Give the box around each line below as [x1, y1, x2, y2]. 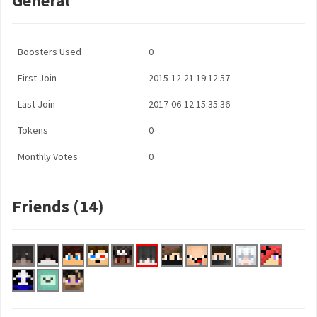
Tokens [18, 124, 48, 137]
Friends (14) [12, 195, 104, 217]
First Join [18, 71, 57, 84]
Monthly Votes [18, 150, 78, 163]
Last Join [18, 98, 55, 110]
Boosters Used [18, 45, 81, 58]
